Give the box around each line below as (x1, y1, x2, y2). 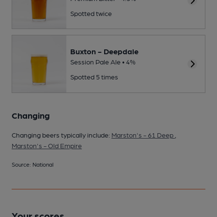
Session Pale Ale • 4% (70, 58, 136, 66)
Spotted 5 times (70, 73, 118, 81)
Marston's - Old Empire (12, 141, 82, 149)
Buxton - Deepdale (70, 46, 139, 56)
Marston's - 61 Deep (111, 130, 175, 139)
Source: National (12, 160, 53, 168)
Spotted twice (70, 9, 112, 17)
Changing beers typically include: (12, 130, 111, 139)
